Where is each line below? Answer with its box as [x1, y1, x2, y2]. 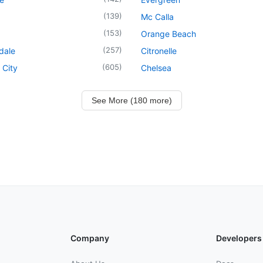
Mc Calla [141, 11, 174, 22]
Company [70, 232, 109, 243]
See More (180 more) [91, 95, 172, 105]
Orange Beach [141, 28, 196, 39]
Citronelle [141, 45, 177, 56]
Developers [216, 232, 262, 243]
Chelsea [141, 62, 171, 73]
